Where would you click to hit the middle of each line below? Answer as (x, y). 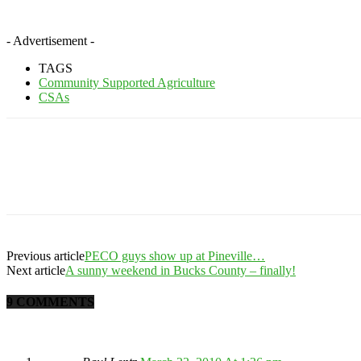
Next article (36, 270)
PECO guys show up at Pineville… (175, 255)
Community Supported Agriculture (127, 82)
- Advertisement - (50, 40)
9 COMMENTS (50, 302)
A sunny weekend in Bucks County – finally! (180, 270)
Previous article (46, 255)
